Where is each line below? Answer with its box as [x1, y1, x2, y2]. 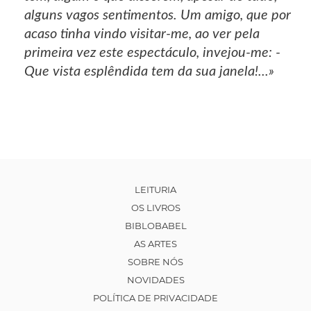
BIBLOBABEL [124, 220, 187, 232]
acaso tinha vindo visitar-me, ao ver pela [24, 27, 260, 42]
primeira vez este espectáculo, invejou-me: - [24, 46, 280, 60]
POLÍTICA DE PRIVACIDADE [93, 292, 218, 304]
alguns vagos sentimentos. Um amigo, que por [24, 8, 291, 23]
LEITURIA [135, 184, 176, 196]
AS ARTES [134, 238, 177, 250]
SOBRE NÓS [128, 256, 183, 268]
